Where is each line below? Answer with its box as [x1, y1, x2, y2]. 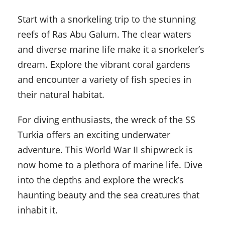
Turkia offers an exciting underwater [18, 129, 170, 141]
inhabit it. [18, 204, 58, 216]
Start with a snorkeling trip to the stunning [18, 13, 196, 26]
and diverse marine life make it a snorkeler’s [18, 43, 204, 56]
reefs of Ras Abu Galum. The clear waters [18, 28, 191, 41]
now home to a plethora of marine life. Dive [18, 159, 202, 171]
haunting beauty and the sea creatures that [18, 189, 199, 201]
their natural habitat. [18, 88, 104, 101]
